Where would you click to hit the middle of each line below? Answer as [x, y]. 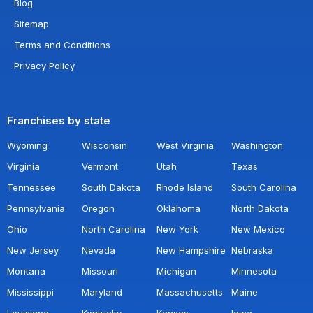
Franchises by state [59, 120]
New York [177, 229]
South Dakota [111, 187]
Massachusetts [190, 292]
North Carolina [114, 229]
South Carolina [264, 187]
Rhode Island [185, 187]
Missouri [100, 271]
